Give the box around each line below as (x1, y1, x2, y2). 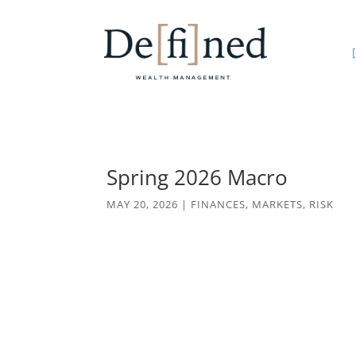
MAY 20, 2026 (106, 196, 179, 211)
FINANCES (191, 196, 246, 211)
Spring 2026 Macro (106, 162, 288, 192)
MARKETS (252, 196, 304, 211)
